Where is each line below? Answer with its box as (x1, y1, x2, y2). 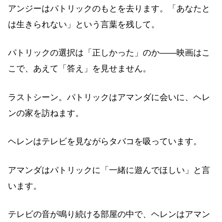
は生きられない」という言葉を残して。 (8, 19, 160, 29)
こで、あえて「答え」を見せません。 (8, 64, 151, 74)
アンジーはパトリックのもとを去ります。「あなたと (8, 3, 210, 13)
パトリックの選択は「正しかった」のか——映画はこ (8, 48, 210, 58)
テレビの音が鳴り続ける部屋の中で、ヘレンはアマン (8, 210, 210, 220)
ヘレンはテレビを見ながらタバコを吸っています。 (8, 137, 202, 147)
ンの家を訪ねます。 (8, 108, 84, 118)
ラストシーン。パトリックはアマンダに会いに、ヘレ (8, 92, 210, 102)
